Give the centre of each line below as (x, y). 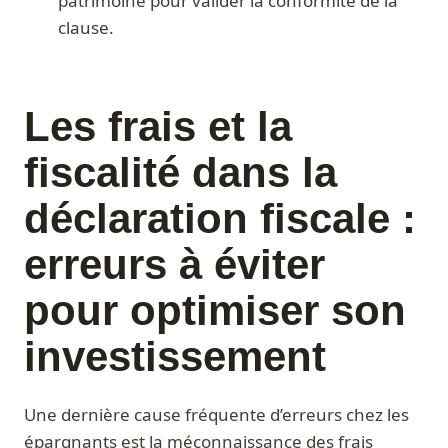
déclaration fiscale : (220, 219)
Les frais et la (158, 127)
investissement (175, 357)
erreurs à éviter (174, 265)
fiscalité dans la (180, 173)
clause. (86, 28)
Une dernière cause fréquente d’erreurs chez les (216, 415)
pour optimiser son (215, 311)
